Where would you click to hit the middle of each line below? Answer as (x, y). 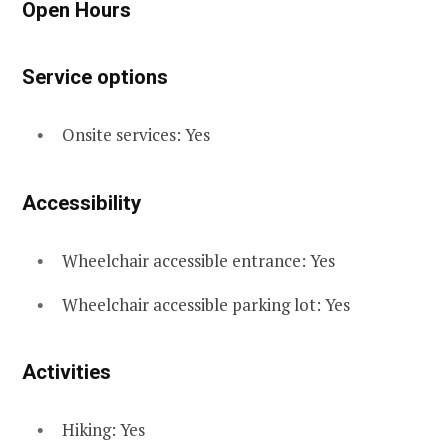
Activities (66, 372)
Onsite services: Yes (136, 135)
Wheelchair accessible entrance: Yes (198, 261)
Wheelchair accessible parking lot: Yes (206, 304)
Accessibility (81, 203)
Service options (95, 77)
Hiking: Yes (103, 430)
